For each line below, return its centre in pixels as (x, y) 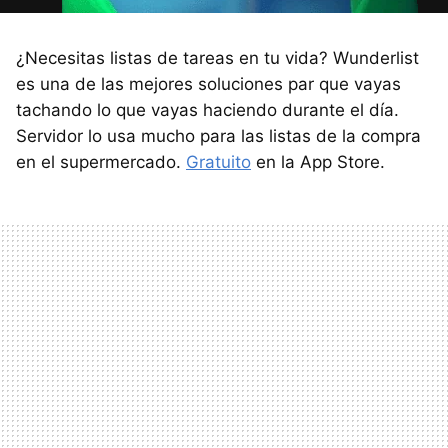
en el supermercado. (101, 162)
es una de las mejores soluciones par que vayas (208, 84)
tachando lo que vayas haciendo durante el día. (207, 110)
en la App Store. (318, 162)
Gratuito (218, 162)
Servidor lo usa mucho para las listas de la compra (218, 136)
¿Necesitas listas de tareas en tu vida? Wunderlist (217, 58)
